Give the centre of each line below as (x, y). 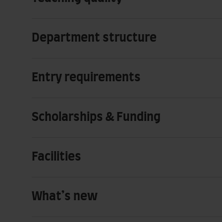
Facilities (56, 157)
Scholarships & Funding (96, 117)
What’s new (65, 196)
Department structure (94, 38)
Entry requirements (86, 78)
